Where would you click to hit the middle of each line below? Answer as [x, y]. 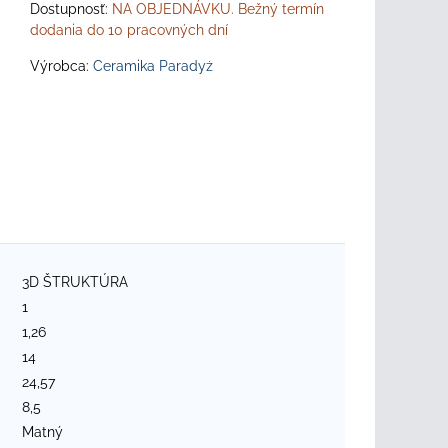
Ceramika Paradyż [153, 66]
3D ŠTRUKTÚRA [75, 281]
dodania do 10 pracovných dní [129, 30]
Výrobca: [61, 66]
